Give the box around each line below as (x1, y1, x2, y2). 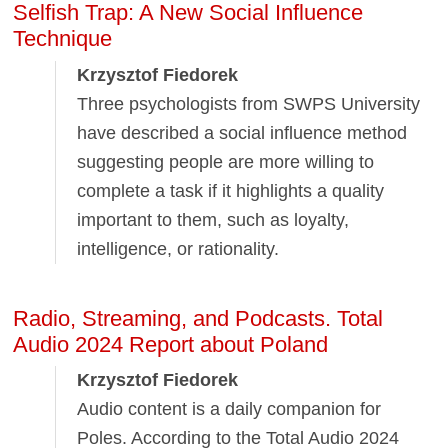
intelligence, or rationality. (77, 238, 280, 259)
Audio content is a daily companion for (77, 398, 382, 419)
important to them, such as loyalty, (77, 209, 350, 230)
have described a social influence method (77, 122, 408, 143)
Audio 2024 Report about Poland (13, 331, 329, 357)
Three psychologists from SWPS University (77, 93, 421, 114)
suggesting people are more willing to (77, 151, 375, 172)
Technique (13, 26, 113, 52)
